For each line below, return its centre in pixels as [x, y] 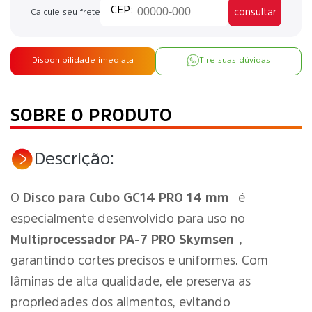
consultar [255, 11]
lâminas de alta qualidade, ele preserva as [131, 281]
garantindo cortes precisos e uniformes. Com [139, 260]
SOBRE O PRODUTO [91, 115]
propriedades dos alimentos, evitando [120, 302]
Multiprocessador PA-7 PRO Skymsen [122, 240]
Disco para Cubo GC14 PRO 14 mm [126, 198]
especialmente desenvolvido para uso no [128, 219]
